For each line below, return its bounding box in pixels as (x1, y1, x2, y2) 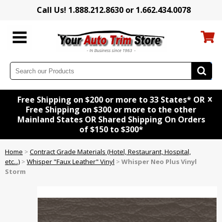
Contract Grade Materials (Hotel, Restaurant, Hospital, (30, 147, 191, 157)
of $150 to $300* (79, 124, 143, 135)
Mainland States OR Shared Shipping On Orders (17, 114, 205, 125)
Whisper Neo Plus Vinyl (121, 157, 197, 166)
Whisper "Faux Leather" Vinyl (27, 157, 114, 166)
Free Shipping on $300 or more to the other (26, 104, 196, 115)
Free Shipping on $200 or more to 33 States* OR (17, 94, 205, 106)
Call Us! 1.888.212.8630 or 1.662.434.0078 (36, 4, 191, 15)
